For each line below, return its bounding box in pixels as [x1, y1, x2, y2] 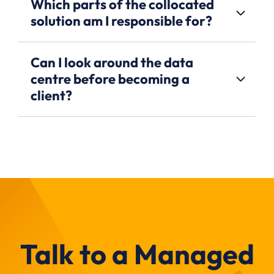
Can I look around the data [31, 53, 193, 71]
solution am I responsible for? [31, 12, 212, 29]
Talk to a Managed [20, 236, 254, 272]
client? [31, 86, 72, 104]
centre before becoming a [31, 70, 190, 87]
